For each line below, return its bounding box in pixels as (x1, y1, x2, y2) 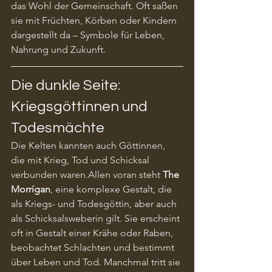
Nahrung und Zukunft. (11, 43, 106, 55)
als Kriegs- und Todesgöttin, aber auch (11, 197, 179, 209)
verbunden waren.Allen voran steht (11, 168, 163, 180)
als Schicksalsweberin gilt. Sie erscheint (11, 212, 182, 224)
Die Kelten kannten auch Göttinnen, (11, 139, 168, 151)
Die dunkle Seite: (11, 77, 123, 93)
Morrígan (11, 183, 50, 195)
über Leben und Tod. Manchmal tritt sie (11, 256, 183, 268)
